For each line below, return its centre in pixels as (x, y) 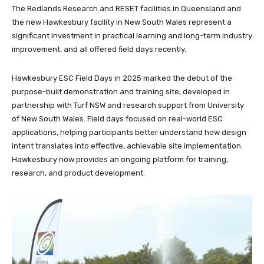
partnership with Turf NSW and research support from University (128, 105)
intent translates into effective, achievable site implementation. (127, 146)
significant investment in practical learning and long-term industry (132, 36)
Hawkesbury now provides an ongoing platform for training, (120, 160)
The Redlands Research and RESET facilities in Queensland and (126, 9)
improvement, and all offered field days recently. (99, 49)
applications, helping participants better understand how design (129, 133)
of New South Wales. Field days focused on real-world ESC (117, 119)
